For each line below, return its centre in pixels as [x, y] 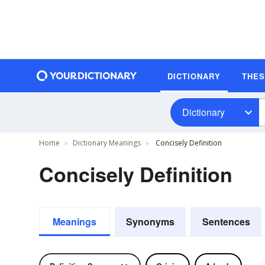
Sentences [226, 222]
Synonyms [150, 222]
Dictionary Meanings [107, 143]
